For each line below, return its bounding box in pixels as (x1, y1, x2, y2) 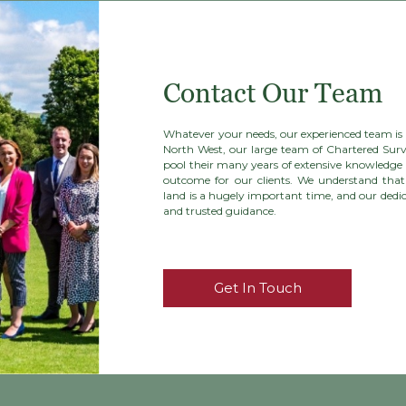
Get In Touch (213, 279, 302, 297)
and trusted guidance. (163, 203, 277, 217)
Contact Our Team (163, 76, 383, 109)
